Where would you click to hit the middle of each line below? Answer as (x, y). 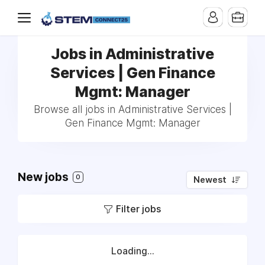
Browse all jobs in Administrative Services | (132, 109)
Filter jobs (138, 209)
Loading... (132, 251)
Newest (210, 180)
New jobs (44, 177)
